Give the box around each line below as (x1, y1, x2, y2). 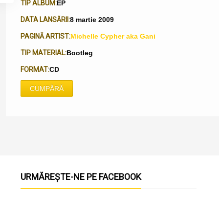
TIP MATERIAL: (21, 48, 66, 57)
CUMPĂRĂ (30, 85, 64, 92)
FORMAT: (21, 65, 49, 73)
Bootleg (66, 49, 93, 57)
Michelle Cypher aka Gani (70, 32, 155, 40)
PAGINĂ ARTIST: (21, 32, 70, 40)
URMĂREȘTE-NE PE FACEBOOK (26, 172, 141, 182)
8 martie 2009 (70, 16, 114, 23)
